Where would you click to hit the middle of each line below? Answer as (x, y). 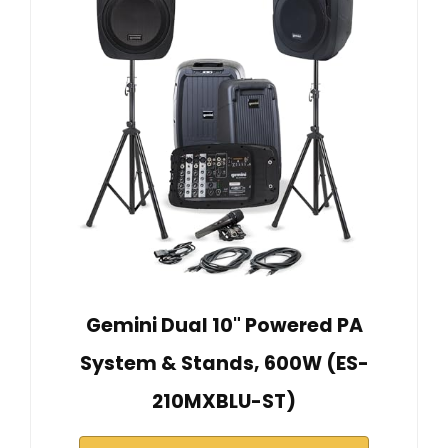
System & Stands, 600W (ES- (224, 364)
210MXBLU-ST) (224, 402)
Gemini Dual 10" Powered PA (224, 326)
